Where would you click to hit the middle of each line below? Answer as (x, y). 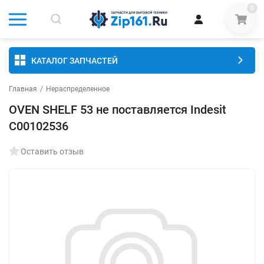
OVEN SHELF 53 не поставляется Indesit (118, 110)
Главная (23, 89)
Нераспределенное (78, 89)
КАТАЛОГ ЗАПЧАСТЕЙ (75, 60)
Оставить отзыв (52, 151)
